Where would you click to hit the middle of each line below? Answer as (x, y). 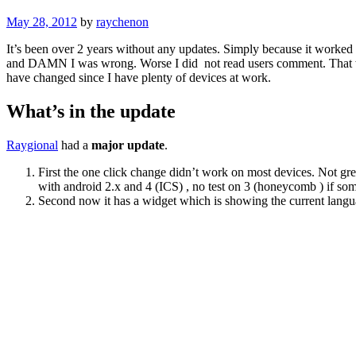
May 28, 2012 (42, 22)
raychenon (122, 22)
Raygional (32, 145)
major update (128, 145)
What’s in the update (91, 112)
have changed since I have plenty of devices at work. (139, 78)
